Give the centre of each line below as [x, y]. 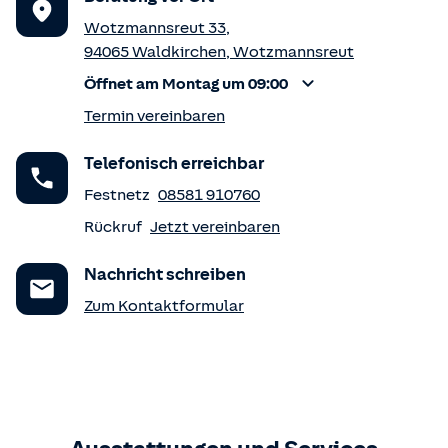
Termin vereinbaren [154, 116]
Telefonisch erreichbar [174, 163]
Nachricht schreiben [165, 274]
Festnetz [117, 195]
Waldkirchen [179, 52]
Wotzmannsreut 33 [155, 28]
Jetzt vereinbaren [215, 227]
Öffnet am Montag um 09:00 [186, 84]
